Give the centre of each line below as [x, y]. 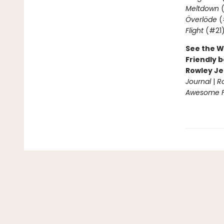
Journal [198, 81]
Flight [194, 30]
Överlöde [201, 19]
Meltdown [202, 8]
